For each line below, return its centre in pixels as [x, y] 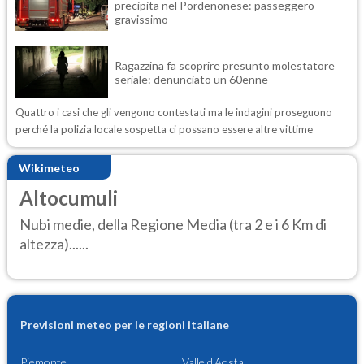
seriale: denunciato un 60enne [191, 79]
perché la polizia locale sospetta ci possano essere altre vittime [164, 130]
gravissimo [141, 19]
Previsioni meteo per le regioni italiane [125, 324]
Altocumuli [69, 198]
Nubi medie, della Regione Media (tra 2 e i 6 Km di [173, 224]
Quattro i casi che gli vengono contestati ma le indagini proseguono [174, 113]
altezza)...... [54, 243]
